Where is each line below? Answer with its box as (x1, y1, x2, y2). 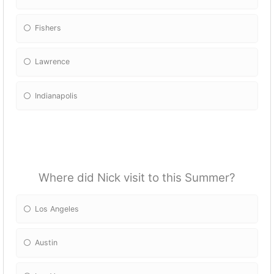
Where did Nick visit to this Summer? (39, 171, 235, 185)
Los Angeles (35, 204, 80, 213)
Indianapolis (35, 91, 78, 100)
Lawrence (35, 57, 70, 67)
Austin (35, 238, 58, 248)
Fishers (35, 23, 62, 33)
